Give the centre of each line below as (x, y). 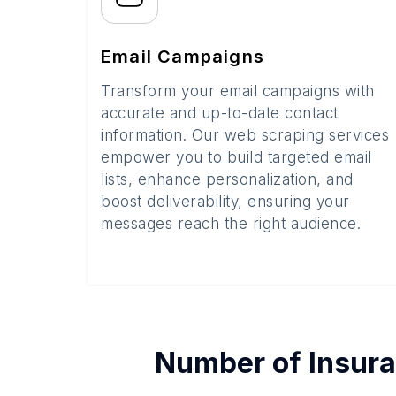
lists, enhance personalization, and (227, 179)
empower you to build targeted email (236, 157)
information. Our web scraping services (245, 135)
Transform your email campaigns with (238, 91)
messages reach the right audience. (231, 224)
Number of (231, 363)
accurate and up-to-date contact (220, 113)
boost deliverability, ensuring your (225, 202)
